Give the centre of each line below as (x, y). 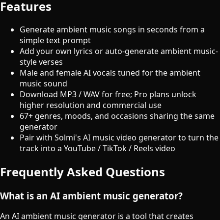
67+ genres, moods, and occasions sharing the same (117, 116)
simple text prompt (55, 40)
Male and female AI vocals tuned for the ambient (110, 72)
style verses (41, 62)
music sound (43, 83)
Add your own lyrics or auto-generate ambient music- (119, 51)
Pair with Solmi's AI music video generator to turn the (119, 137)
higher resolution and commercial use (91, 105)
